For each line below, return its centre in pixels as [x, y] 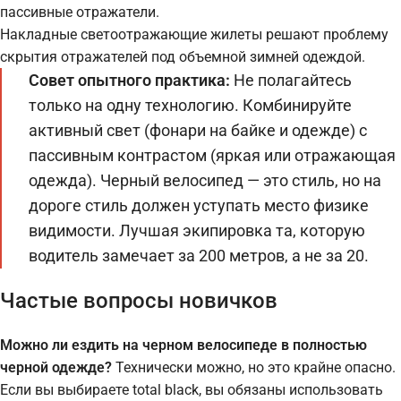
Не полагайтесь [291, 80]
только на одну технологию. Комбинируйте [190, 105]
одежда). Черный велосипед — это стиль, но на [205, 180]
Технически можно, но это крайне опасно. [254, 367]
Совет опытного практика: [129, 80]
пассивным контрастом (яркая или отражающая [212, 155]
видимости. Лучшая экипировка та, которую [197, 230]
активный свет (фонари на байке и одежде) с [198, 130]
